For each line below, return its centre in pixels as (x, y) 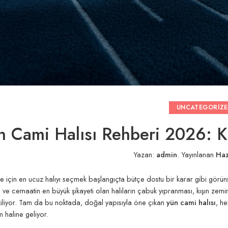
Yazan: (145, 154)
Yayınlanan (197, 154)
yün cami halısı (191, 202)
